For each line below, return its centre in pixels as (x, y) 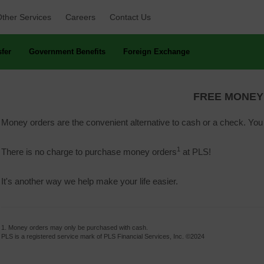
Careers (80, 17)
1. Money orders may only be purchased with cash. (75, 227)
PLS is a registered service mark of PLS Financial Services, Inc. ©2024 (103, 236)
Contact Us (130, 17)
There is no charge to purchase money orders (89, 152)
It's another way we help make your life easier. (90, 181)
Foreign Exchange (156, 52)
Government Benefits (67, 52)
